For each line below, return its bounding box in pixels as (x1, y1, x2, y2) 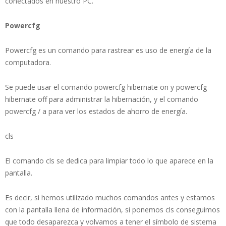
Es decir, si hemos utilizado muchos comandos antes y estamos (5, 192, 215, 202)
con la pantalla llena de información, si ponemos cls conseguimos (5, 204, 220, 214)
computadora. (5, 57, 51, 67)
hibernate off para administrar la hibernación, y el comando (5, 94, 198, 104)
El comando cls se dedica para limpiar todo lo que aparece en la (5, 155, 213, 165)
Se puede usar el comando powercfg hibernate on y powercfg (5, 82, 207, 92)
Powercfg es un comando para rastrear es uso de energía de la (5, 45, 211, 55)
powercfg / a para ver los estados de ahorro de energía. (5, 106, 187, 116)
